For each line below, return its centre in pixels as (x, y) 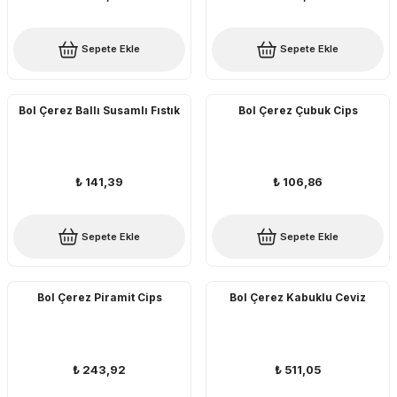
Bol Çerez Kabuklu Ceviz (298, 298)
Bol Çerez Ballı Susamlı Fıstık (99, 110)
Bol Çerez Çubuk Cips (298, 110)
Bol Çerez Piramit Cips (99, 298)
